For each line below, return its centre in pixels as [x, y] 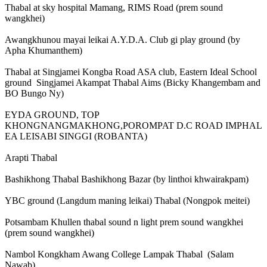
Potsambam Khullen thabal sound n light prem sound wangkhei [124, 222]
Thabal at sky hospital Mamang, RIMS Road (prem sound [114, 8]
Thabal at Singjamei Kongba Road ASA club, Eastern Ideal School [131, 72]
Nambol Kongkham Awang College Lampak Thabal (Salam [119, 254]
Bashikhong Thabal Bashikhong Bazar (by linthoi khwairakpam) [127, 179]
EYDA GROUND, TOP [52, 115]
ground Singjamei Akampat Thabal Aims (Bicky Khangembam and [133, 83]
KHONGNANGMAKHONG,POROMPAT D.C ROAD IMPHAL [133, 126]
